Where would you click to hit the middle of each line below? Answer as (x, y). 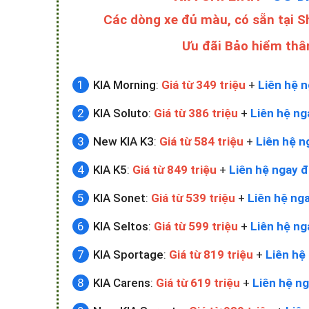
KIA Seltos (121, 226)
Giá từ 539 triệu (193, 198)
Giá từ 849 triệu (175, 170)
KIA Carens (122, 283)
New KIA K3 (123, 141)
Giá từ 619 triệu (198, 283)
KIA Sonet (119, 198)
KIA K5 (110, 170)
